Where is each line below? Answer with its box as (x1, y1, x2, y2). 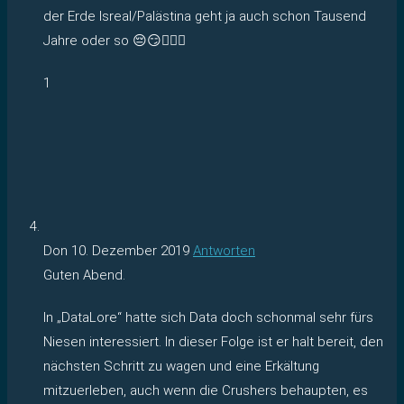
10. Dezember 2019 (71, 242, 189, 259)
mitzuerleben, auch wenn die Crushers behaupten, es (43, 381, 368, 399)
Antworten (193, 242, 255, 259)
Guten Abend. (43, 266, 125, 283)
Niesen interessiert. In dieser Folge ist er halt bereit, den (43, 333, 383, 350)
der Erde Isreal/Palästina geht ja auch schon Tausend (43, 7, 366, 24)
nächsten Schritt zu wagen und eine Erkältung (43, 357, 319, 374)
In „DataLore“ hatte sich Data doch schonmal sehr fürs (43, 308, 373, 326)
